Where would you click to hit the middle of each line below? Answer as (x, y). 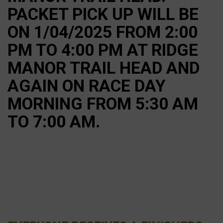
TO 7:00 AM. (56, 122)
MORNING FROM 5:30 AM (103, 104)
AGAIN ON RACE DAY (87, 86)
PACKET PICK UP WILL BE (103, 14)
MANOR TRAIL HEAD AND (104, 68)
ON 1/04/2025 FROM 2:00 (103, 32)
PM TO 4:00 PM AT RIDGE (103, 50)
